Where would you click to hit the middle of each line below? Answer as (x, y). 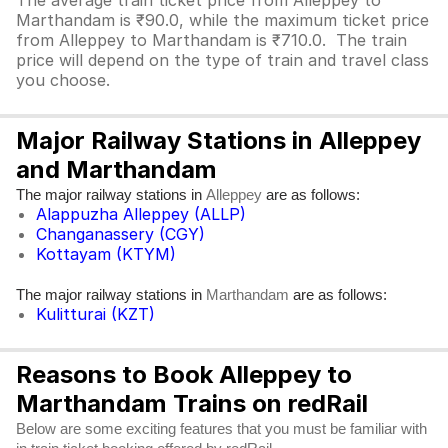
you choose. (65, 80)
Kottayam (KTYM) (106, 254)
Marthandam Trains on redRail (192, 403)
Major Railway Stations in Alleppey (218, 140)
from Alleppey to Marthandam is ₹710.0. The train (211, 40)
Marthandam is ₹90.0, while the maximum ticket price (222, 20)
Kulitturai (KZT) (95, 314)
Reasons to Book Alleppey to (184, 374)
